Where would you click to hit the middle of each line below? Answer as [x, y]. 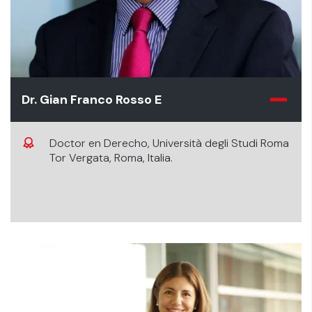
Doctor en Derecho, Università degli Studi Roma [169, 143]
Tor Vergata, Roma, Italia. [111, 158]
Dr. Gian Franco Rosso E [92, 100]
